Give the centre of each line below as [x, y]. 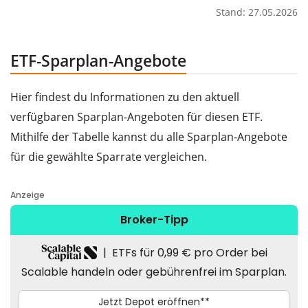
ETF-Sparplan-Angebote [98, 61]
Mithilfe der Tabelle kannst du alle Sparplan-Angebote [149, 137]
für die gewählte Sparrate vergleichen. [109, 157]
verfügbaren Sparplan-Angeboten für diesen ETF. [136, 117]
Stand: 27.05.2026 [257, 12]
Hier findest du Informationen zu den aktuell [125, 97]
